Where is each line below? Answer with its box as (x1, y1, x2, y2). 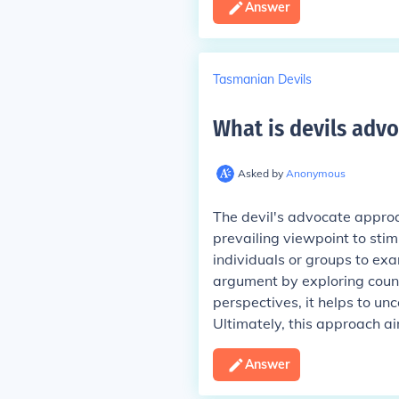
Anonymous (285, 167, 346, 180)
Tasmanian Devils (212, 70, 312, 87)
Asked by (237, 167, 286, 180)
